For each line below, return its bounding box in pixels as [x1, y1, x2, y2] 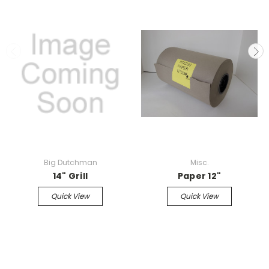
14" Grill [52, 169, 88, 182]
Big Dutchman [43, 157, 97, 168]
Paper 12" [177, 169, 222, 182]
